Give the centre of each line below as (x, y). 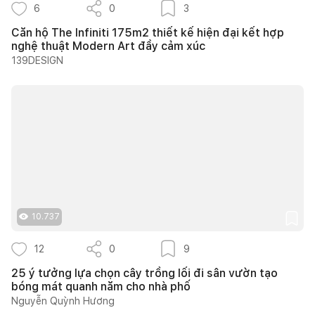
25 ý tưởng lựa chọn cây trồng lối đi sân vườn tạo (144, 273)
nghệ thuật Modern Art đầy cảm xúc (108, 46)
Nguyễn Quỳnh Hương (63, 301)
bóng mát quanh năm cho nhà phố (101, 286)
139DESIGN (37, 60)
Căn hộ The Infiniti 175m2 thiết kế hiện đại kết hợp (148, 32)
